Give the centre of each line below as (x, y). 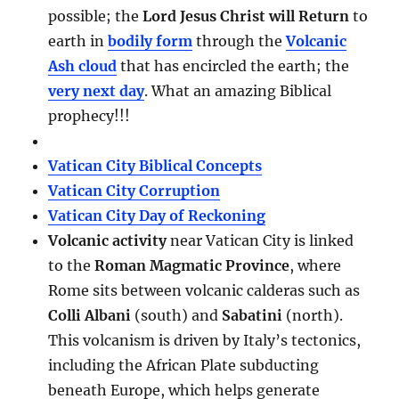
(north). (313, 315)
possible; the (96, 16)
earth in (78, 41)
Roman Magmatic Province (192, 265)
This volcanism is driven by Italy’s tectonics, (205, 340)
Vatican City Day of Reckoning (157, 215)
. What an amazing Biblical (238, 90)
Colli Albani (90, 315)
